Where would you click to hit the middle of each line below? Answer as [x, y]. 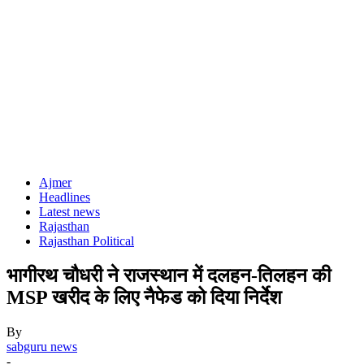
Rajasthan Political [87, 241]
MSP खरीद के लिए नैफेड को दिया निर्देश [144, 297]
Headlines [65, 197]
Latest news [69, 212]
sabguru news [42, 346]
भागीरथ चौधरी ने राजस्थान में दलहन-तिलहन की [169, 275]
